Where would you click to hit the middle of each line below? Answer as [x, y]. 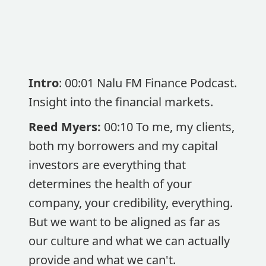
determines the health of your [110, 184]
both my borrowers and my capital [123, 146]
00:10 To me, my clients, [169, 127]
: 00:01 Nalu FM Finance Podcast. [148, 83]
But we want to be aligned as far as [124, 222]
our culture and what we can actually [129, 241]
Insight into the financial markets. [121, 102]
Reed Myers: [66, 127]
